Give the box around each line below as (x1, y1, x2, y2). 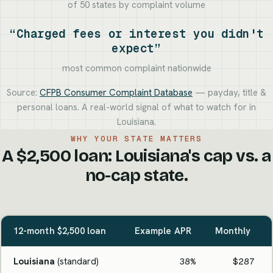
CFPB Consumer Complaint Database (40, 87, 193, 99)
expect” (112, 41, 161, 57)
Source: (7, 87, 40, 99)
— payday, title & (193, 87, 266, 99)
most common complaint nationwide (62, 62, 211, 75)
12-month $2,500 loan (13, 224, 107, 237)
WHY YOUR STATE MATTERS (70, 133, 203, 144)
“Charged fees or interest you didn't (9, 26, 264, 42)
